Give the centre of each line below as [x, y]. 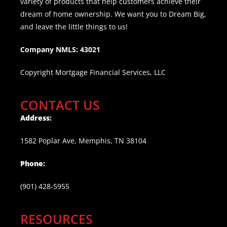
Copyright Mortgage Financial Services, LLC [93, 72]
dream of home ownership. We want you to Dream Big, [113, 14]
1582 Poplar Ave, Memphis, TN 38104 [83, 140]
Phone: [33, 163]
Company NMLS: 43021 [60, 49]
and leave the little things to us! [74, 26]
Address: [36, 118]
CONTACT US [60, 105]
